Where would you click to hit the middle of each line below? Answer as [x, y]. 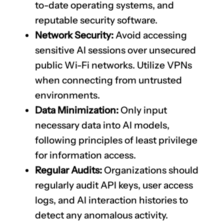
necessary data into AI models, [102, 125]
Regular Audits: [68, 170]
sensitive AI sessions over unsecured [115, 50]
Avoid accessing [150, 35]
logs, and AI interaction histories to [111, 200]
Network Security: [74, 35]
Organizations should [150, 170]
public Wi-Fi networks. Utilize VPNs [113, 65]
